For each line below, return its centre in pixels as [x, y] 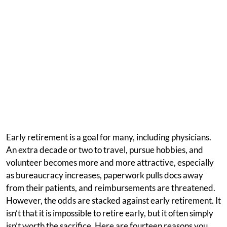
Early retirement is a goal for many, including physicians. [109, 137]
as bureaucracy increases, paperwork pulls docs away [105, 175]
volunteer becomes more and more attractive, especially [110, 162]
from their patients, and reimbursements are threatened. [111, 188]
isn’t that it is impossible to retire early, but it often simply [110, 213]
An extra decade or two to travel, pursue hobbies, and [105, 150]
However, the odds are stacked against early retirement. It [113, 200]
